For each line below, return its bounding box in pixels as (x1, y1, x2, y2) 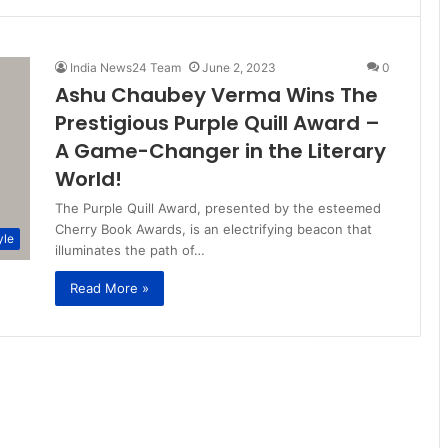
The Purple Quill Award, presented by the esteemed (55, 199, 381, 216)
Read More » (70, 279, 149, 296)
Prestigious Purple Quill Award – (55, 108, 380, 137)
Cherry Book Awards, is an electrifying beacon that (55, 220, 372, 237)
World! (55, 164, 122, 193)
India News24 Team (70, 59, 181, 75)
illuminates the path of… (55, 241, 205, 258)
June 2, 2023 (202, 59, 276, 75)
